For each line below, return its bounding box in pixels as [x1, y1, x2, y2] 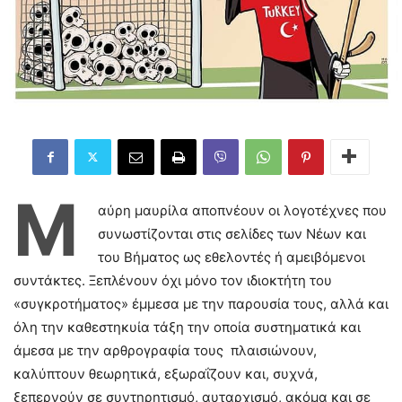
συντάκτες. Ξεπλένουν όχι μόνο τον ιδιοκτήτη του [13, 271, 332, 289]
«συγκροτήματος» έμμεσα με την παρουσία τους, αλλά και [13, 294, 389, 312]
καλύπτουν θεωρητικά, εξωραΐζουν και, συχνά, [13, 364, 318, 382]
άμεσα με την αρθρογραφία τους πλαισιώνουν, [13, 341, 317, 359]
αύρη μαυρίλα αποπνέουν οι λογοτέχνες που [98, 201, 387, 219]
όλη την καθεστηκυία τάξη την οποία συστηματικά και [13, 318, 361, 336]
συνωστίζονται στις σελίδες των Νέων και [98, 224, 366, 242]
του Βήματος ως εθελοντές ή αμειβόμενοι [98, 248, 365, 266]
